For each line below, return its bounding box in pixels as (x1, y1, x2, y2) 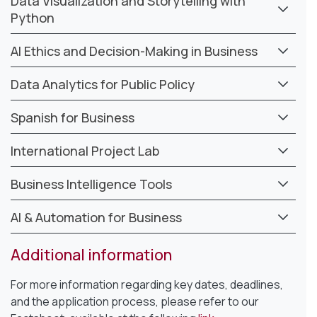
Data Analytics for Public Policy (11, 75, 195, 93)
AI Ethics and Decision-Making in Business (11, 42, 258, 59)
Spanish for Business (11, 108, 134, 126)
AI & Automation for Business (11, 208, 182, 226)
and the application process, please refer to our (11, 293, 259, 309)
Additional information (11, 243, 173, 265)
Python (11, 8, 54, 26)
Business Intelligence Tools (11, 175, 172, 192)
